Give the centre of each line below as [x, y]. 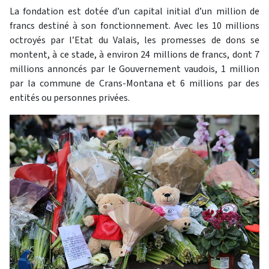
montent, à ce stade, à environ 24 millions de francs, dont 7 [134, 55]
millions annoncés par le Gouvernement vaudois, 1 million [134, 69]
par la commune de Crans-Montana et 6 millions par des [134, 83]
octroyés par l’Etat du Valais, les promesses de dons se [134, 40]
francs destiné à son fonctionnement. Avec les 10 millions [134, 26]
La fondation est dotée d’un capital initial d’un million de [134, 11]
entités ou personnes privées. [70, 98]
